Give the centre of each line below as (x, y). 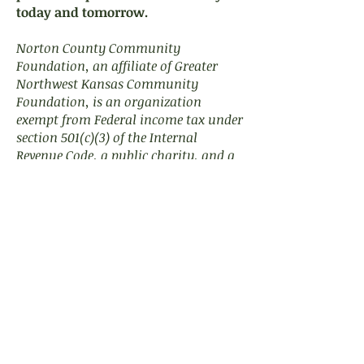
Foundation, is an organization (109, 102)
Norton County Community (98, 48)
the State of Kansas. (74, 191)
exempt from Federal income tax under (130, 119)
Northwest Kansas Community (107, 84)
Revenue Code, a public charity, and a (126, 155)
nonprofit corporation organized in (120, 173)
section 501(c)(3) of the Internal (107, 137)
